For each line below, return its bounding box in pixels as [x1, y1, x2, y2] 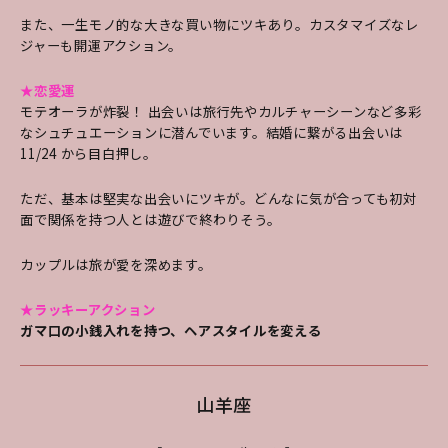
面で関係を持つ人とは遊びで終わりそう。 [20, 209, 281, 229]
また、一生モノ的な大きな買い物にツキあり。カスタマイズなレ [20, 14, 419, 34]
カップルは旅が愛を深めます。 [20, 254, 212, 274]
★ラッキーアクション [20, 299, 156, 319]
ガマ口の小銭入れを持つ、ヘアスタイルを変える [20, 320, 322, 340]
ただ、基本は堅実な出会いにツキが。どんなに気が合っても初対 [20, 188, 417, 208]
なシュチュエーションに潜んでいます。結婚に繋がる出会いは [20, 122, 403, 142]
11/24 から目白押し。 [20, 143, 157, 163]
